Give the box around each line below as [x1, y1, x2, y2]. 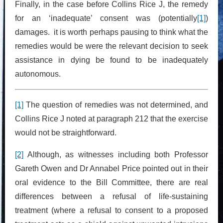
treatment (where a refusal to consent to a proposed [15, 206, 208, 215]
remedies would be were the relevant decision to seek [15, 41, 208, 50]
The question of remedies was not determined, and [23, 100, 208, 109]
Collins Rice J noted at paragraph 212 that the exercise [15, 114, 208, 123]
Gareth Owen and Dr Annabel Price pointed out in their [15, 164, 208, 173]
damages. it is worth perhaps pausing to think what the [15, 27, 208, 36]
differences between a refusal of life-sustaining [15, 192, 208, 201]
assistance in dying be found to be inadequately [15, 55, 208, 64]
